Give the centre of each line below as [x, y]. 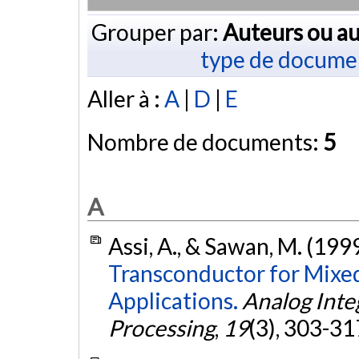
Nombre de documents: [205, 142]
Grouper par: [157, 32]
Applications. [173, 301]
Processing [161, 328]
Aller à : [126, 99]
